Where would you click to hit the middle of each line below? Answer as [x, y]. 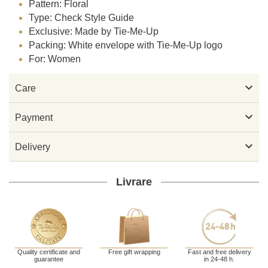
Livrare [134, 182]
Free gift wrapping [134, 252]
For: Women [55, 59]
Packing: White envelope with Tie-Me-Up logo [126, 45]
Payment [34, 117]
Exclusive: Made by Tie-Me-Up [94, 32]
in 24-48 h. [220, 259]
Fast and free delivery [219, 252]
